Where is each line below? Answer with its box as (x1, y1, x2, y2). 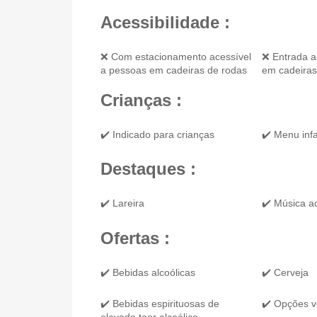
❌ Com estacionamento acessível (100, 51, 251, 62)
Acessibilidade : (100, 13, 230, 32)
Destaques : (100, 159, 196, 179)
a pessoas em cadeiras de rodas (100, 64, 247, 76)
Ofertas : (100, 228, 170, 248)
